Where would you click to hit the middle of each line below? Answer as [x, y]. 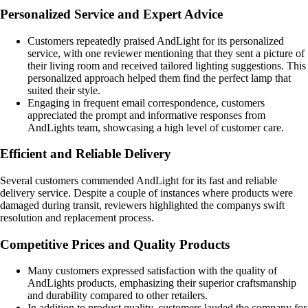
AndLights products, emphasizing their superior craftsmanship [162, 283]
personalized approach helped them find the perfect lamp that [159, 78]
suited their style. [64, 90]
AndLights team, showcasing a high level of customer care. [156, 127]
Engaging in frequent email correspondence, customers [146, 102]
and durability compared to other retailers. [118, 296]
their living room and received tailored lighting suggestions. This [167, 65]
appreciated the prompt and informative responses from [146, 115]
